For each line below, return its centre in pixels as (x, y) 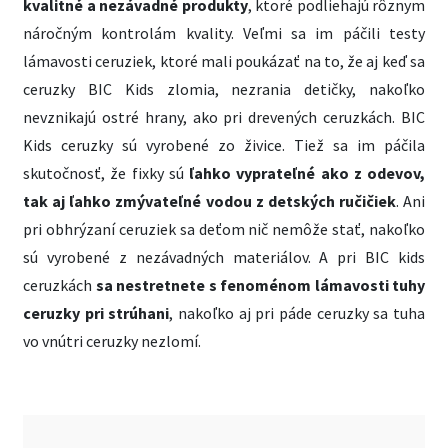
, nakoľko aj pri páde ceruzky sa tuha (297, 313)
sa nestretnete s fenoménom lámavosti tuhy (260, 285)
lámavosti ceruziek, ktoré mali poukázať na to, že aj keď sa (224, 61)
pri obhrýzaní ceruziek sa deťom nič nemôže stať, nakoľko (224, 229)
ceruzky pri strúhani (96, 313)
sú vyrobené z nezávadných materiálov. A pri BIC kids (224, 257)
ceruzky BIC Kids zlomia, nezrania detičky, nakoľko (224, 89)
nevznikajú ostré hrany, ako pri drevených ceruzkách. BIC (224, 117)
